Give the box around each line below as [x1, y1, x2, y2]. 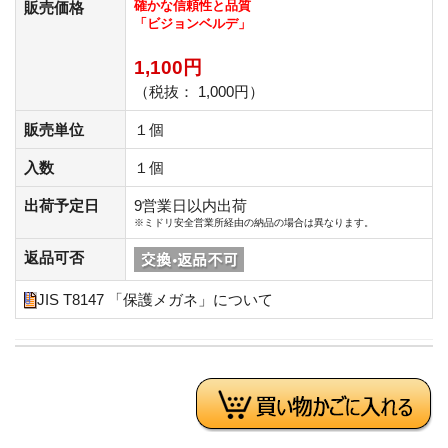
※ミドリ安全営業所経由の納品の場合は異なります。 [134, 216, 374, 228]
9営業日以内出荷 [134, 196, 247, 214]
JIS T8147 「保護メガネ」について [37, 290, 273, 308]
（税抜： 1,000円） [134, 82, 264, 100]
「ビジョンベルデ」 [134, 15, 251, 31]
